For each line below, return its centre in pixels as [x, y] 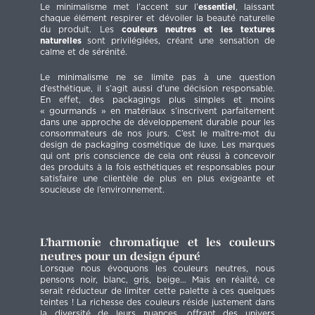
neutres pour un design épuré [120, 256]
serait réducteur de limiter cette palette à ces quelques [157, 291]
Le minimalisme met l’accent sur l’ [119, 7]
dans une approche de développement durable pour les [157, 123]
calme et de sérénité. [84, 52]
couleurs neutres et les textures [194, 30]
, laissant [255, 7]
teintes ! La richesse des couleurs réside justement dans [157, 303]
